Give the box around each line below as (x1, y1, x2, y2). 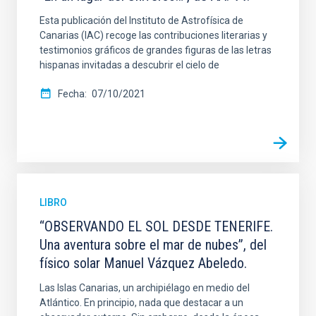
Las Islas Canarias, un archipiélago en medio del (39, 282, 250, 294)
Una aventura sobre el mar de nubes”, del (39, 236, 267, 254)
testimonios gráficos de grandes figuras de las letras (39, 44, 272, 56)
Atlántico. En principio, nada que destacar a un (39, 297, 243, 309)
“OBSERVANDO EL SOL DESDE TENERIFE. (39, 218, 273, 236)
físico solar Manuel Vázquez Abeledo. (39, 255, 247, 272)
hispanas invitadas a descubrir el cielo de (39, 59, 219, 71)
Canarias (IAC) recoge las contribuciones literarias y (39, 30, 267, 42)
